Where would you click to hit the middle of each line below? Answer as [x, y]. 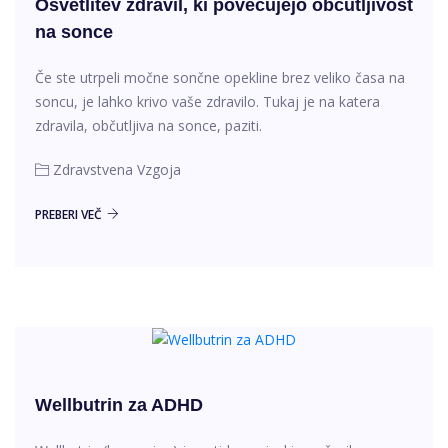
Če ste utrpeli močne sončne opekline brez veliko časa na [220, 77]
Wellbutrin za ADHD [119, 405]
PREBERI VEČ [68, 214]
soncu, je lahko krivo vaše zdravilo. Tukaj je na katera [207, 101]
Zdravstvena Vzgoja [117, 169]
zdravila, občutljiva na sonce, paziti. [148, 125]
